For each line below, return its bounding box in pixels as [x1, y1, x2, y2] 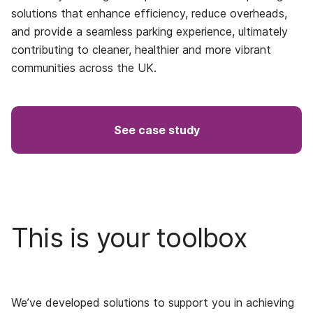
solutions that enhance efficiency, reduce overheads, [11, 6, 287, 20]
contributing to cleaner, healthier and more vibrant [11, 43, 271, 57]
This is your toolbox [11, 221, 247, 254]
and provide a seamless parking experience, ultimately [11, 24, 288, 38]
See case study [113, 123, 200, 137]
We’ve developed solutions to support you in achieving [11, 296, 294, 310]
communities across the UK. [11, 61, 156, 75]
